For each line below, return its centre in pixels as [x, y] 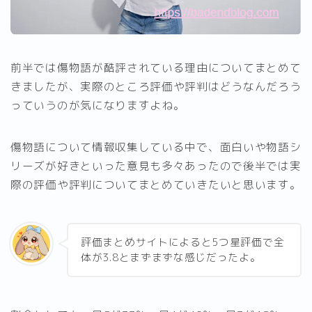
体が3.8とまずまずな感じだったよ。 [171, 257]
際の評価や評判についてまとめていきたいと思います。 [156, 184]
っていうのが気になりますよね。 [98, 105]
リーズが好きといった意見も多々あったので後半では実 [156, 165]
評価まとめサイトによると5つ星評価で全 [183, 242]
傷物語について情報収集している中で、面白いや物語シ [156, 147]
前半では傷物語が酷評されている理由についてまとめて [156, 67]
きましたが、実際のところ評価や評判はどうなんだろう [156, 86]
